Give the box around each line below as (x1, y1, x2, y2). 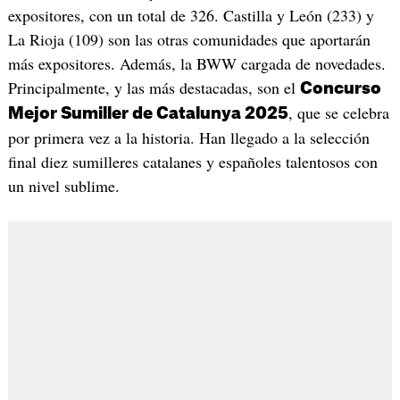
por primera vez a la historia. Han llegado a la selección (7, 126, 370, 148)
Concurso (299, 79, 381, 96)
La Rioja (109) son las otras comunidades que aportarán (7, 28, 371, 50)
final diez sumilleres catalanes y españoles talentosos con (7, 150, 378, 172)
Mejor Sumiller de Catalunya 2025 (7, 104, 288, 121)
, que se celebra (287, 101, 389, 123)
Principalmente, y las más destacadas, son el (7, 76, 300, 98)
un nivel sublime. (7, 174, 120, 196)
